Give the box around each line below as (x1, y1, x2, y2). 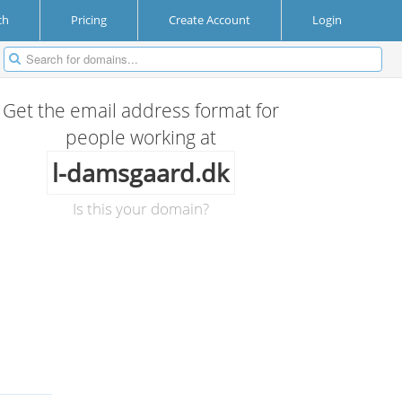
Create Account (169, 12, 250, 28)
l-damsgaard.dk (52, 156, 230, 189)
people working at (65, 125, 216, 150)
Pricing (71, 12, 107, 28)
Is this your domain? (72, 198, 209, 219)
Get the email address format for (2, 98, 279, 123)
